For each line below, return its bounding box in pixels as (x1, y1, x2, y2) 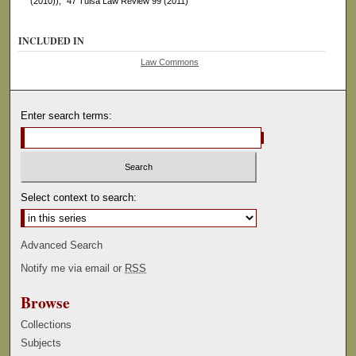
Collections (21, 318, 72, 331)
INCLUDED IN (18, 34, 85, 48)
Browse (21, 290, 71, 314)
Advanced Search (21, 238, 103, 251)
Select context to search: (21, 191, 137, 203)
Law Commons (140, 57, 199, 68)
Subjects (21, 336, 62, 349)
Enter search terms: (21, 110, 113, 122)
